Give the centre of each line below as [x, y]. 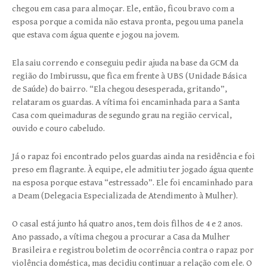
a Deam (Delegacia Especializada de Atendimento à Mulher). [125, 195]
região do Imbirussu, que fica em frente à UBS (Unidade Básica [129, 76]
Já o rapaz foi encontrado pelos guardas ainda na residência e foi [133, 156]
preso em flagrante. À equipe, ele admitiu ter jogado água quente [133, 169]
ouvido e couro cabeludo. [58, 128]
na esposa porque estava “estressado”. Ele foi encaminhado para [132, 182]
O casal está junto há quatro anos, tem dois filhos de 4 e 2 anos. [127, 223]
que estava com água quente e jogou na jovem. [96, 35]
